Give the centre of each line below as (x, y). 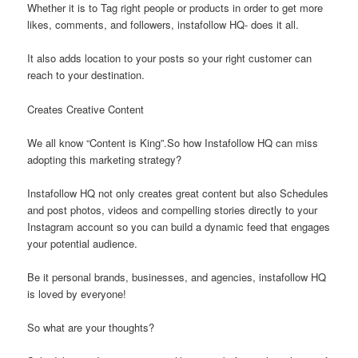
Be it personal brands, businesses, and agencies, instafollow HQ (177, 276)
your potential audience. (83, 243)
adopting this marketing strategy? (105, 159)
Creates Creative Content (86, 109)
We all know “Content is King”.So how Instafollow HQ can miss (173, 142)
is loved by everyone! (77, 293)
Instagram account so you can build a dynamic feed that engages (179, 226)
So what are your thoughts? (91, 328)
